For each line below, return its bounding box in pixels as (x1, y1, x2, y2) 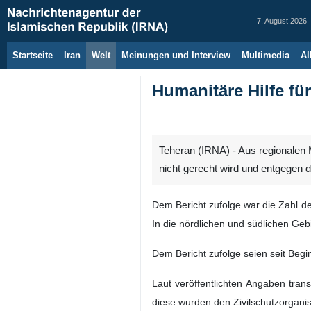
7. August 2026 (257, 17, 307, 25)
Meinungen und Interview (121, 50, 230, 60)
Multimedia (242, 50, 289, 60)
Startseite (12, 50, 53, 60)
